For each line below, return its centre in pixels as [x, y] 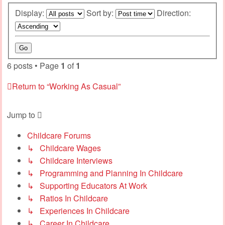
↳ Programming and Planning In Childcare [105, 173]
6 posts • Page [34, 65]
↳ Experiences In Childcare [78, 210]
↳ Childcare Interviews [70, 160]
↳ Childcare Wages [64, 148]
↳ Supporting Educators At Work [87, 185]
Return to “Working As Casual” [66, 86]
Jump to [21, 115]
